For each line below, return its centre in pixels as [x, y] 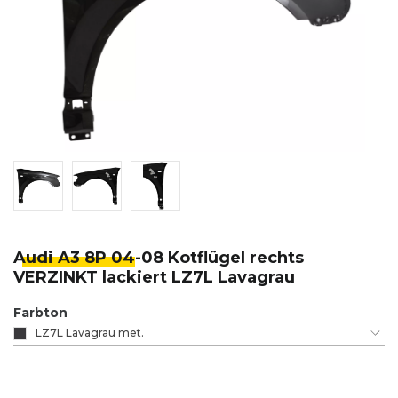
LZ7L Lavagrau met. [90, 333]
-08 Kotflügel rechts [219, 258]
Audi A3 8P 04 [74, 258]
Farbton [40, 313]
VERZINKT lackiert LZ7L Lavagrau [154, 278]
